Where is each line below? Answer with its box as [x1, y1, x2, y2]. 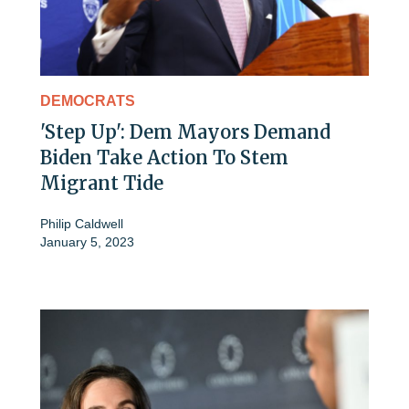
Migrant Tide [40, 171, 163, 194]
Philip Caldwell [40, 215, 123, 231]
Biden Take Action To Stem [40, 145, 288, 169]
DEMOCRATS [40, 92, 135, 109]
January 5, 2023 [40, 234, 134, 249]
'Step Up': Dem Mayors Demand [40, 120, 330, 143]
